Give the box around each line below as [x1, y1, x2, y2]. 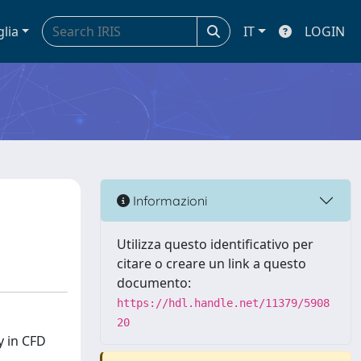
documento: [117, 274, 191, 292]
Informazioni [130, 192, 207, 209]
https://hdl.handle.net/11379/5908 [117, 297, 330, 309]
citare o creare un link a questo [117, 255, 306, 272]
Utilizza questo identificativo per [117, 235, 313, 253]
